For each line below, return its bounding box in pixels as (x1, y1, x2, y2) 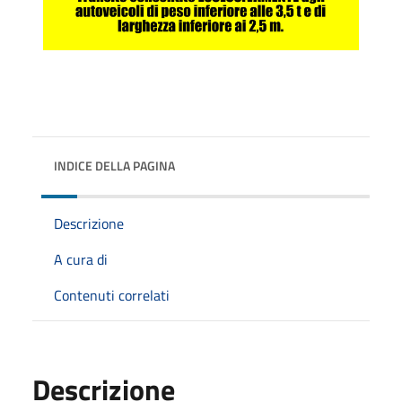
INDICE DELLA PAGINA (54, 155, 175, 175)
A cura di (54, 248, 108, 270)
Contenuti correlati (54, 284, 170, 306)
